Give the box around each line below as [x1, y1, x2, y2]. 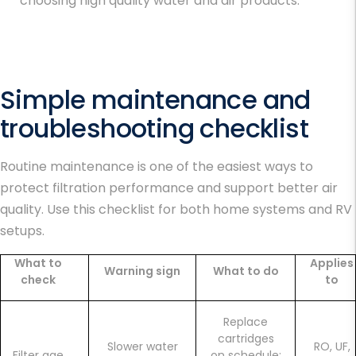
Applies [310, 255, 354, 272]
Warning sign [104, 263, 180, 280]
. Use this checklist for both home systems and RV [41, 200, 352, 219]
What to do [212, 263, 279, 280]
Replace [223, 314, 268, 331]
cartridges [217, 331, 274, 347]
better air [277, 179, 338, 198]
